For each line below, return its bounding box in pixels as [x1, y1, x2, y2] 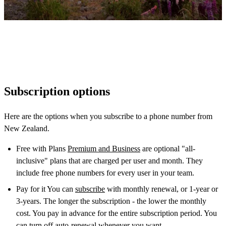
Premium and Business [68, 144, 140, 153]
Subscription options [4, 84, 110, 98]
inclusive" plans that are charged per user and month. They [16, 156, 203, 165]
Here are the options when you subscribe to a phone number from [4, 111, 212, 121]
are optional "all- [140, 144, 195, 153]
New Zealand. [4, 124, 49, 133]
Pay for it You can [16, 184, 75, 193]
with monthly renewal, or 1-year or [105, 184, 218, 193]
